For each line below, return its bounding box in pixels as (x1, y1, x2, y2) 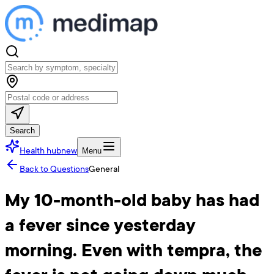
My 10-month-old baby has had (5, 187, 259, 213)
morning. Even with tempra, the (5, 237, 262, 263)
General (89, 163, 119, 174)
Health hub (20, 144, 61, 156)
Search (10, 126, 35, 135)
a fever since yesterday (5, 212, 196, 238)
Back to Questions (20, 163, 89, 174)
